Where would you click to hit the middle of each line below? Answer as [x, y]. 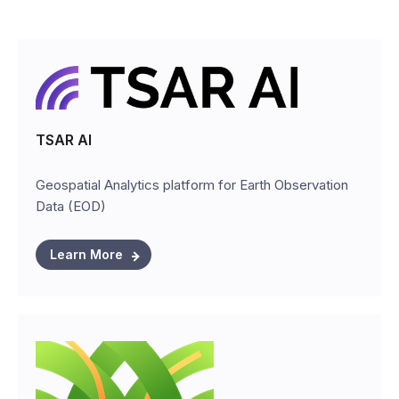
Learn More [86, 254]
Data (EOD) [71, 206]
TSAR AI [64, 139]
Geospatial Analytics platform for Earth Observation [192, 184]
